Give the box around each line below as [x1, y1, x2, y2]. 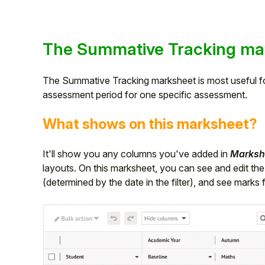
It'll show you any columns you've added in [43, 148, 230, 160]
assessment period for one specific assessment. [43, 89, 247, 101]
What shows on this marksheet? [43, 115, 257, 133]
